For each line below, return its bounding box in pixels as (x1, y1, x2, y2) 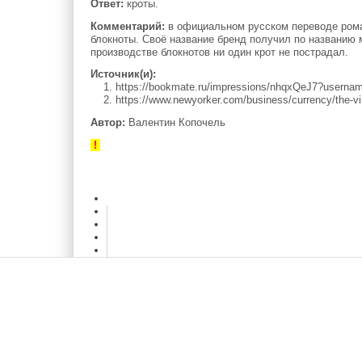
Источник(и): (90, 68, 157, 81)
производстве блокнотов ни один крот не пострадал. (90, 45, 349, 58)
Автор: (90, 116, 126, 129)
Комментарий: (90, 19, 166, 32)
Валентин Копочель (125, 116, 226, 129)
